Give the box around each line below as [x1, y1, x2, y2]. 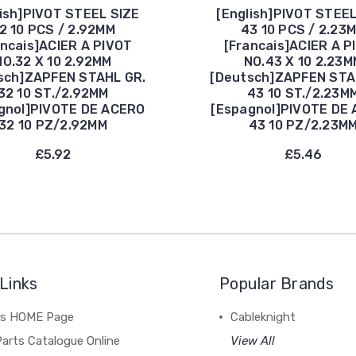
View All [230, 333, 276, 348]
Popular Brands [219, 273, 335, 293]
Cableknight [230, 309, 296, 324]
